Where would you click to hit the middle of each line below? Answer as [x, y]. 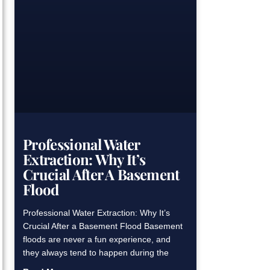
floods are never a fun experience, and [97, 239]
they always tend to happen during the [96, 252]
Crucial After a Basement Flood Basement [103, 226]
